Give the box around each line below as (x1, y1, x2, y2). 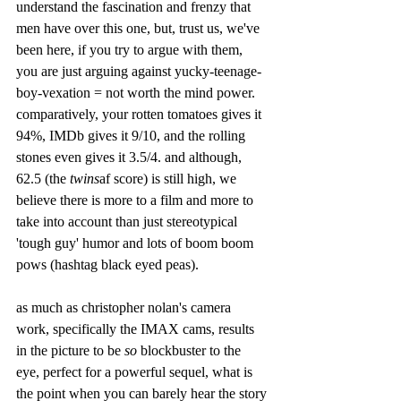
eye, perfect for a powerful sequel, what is (16, 363, 256, 380)
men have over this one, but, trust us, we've (16, 20, 263, 36)
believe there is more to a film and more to (16, 192, 257, 208)
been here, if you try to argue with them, (16, 41, 246, 57)
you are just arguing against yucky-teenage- (16, 63, 261, 79)
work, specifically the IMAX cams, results (16, 320, 258, 337)
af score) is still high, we (99, 170, 240, 186)
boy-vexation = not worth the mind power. (16, 84, 259, 100)
